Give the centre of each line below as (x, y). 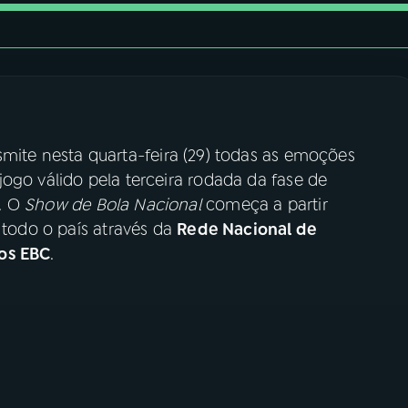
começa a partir (266, 204)
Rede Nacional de (247, 229)
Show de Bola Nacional (116, 204)
